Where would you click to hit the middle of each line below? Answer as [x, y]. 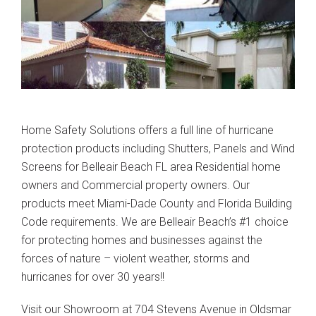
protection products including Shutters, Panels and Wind [158, 148]
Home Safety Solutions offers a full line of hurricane [147, 130]
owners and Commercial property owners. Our [135, 185]
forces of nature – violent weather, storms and [135, 258]
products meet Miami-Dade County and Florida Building [157, 203]
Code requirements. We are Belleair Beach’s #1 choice [155, 221]
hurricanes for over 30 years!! [93, 276]
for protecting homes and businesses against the [142, 240]
